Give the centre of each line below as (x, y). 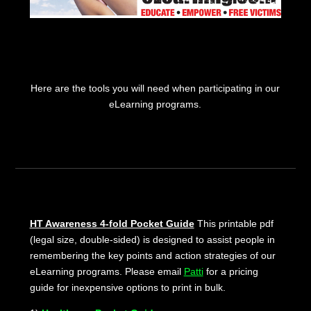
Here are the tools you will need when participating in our (155, 88)
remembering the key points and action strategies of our (152, 255)
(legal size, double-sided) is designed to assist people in (152, 239)
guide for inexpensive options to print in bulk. (127, 287)
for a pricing (230, 271)
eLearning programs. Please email (107, 271)
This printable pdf (234, 223)
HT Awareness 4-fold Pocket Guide (112, 223)
